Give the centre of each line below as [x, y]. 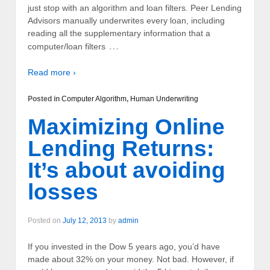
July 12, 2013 [85, 220]
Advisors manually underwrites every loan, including [126, 21]
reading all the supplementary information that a [119, 33]
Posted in [45, 99]
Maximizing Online [126, 127]
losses [63, 192]
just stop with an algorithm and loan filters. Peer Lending [135, 8]
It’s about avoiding [127, 171]
